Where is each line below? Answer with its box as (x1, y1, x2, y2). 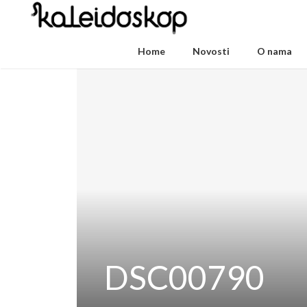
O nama (257, 45, 292, 57)
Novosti (193, 45, 230, 57)
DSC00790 (104, 258, 265, 297)
